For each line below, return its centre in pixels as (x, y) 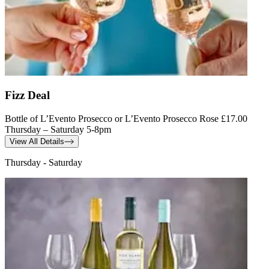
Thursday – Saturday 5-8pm (58, 130)
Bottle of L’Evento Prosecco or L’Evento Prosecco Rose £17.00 (126, 119)
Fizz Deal (27, 95)
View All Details (37, 142)
